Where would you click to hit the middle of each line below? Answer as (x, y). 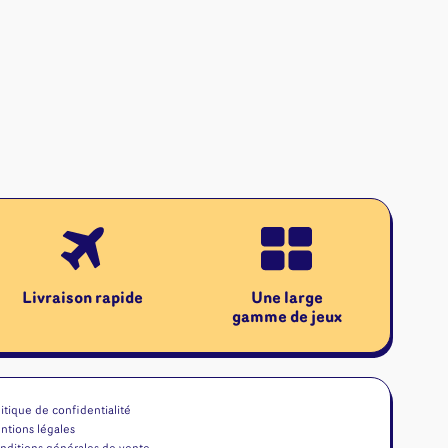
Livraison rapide (82, 298)
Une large (286, 298)
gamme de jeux (286, 317)
